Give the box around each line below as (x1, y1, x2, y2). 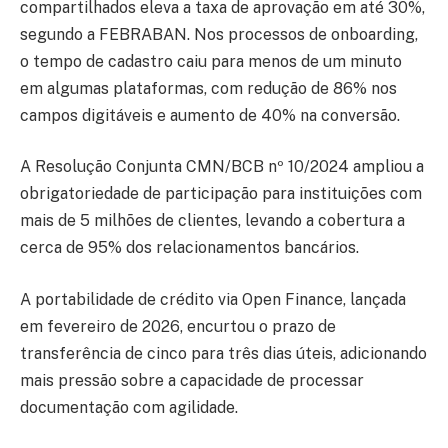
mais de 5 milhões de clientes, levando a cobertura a (20, 211, 405, 231)
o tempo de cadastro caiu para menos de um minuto (20, 51, 402, 71)
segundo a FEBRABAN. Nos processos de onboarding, (20, 24, 418, 44)
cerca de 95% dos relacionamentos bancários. (20, 238, 359, 258)
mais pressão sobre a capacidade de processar (20, 370, 364, 390)
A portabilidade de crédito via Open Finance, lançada (20, 289, 406, 309)
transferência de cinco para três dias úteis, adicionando (20, 343, 427, 363)
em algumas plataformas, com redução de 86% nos (20, 78, 397, 98)
